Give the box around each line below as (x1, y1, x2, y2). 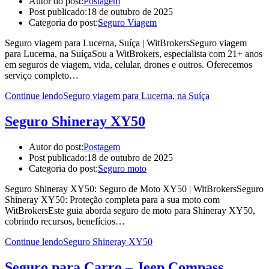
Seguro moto (98, 163, 147, 174)
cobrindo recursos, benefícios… (5, 216, 125, 226)
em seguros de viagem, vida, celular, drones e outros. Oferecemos (5, 59, 252, 70)
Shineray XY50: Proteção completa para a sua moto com (5, 194, 220, 205)
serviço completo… (5, 70, 79, 80)
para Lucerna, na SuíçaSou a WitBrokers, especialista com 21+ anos (5, 48, 262, 59)
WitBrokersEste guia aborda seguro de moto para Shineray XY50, (5, 205, 255, 216)
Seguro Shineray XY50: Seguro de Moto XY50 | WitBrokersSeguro (5, 183, 264, 194)
